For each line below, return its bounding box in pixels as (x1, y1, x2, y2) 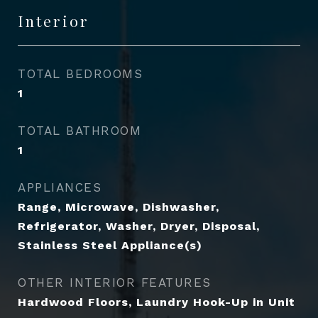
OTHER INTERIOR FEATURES (18, 275, 212, 290)
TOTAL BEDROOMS (18, 67, 143, 81)
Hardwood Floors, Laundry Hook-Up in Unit (18, 295, 295, 309)
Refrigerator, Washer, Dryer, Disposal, (18, 219, 260, 233)
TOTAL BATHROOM (18, 124, 141, 138)
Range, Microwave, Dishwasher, (18, 200, 219, 214)
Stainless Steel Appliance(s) (18, 238, 202, 252)
